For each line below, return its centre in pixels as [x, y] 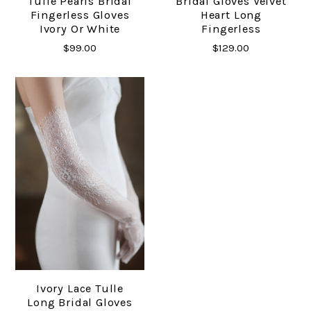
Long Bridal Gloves [80, 303]
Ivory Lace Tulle [80, 289]
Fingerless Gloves [80, 15]
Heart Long [231, 15]
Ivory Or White [80, 29]
